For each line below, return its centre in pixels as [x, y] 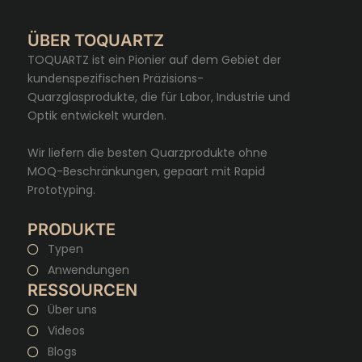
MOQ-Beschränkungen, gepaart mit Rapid [146, 171]
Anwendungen [88, 270]
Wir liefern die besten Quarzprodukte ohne [147, 152]
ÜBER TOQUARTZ [96, 40]
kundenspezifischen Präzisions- [116, 78]
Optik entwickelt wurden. [97, 115]
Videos [66, 331]
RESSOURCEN [82, 290]
